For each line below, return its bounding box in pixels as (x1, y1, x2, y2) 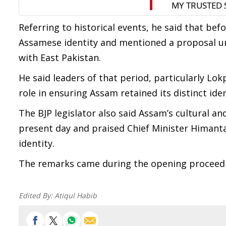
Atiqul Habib (54, 191, 97, 200)
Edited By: (19, 191, 54, 200)
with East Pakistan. (19, 51, 101, 64)
